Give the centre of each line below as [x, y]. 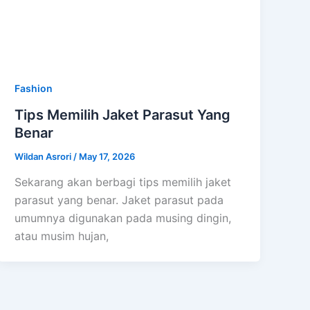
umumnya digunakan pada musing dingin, [123, 218]
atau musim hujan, [62, 236]
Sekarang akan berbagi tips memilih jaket [123, 182]
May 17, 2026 [107, 156]
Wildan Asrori [44, 156]
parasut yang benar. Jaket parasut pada [119, 200]
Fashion [34, 88]
